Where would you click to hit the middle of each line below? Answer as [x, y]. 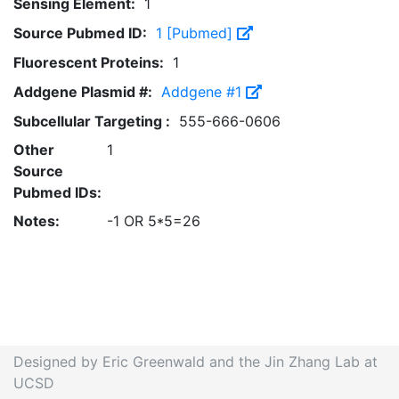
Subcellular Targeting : [92, 121]
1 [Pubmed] [196, 33]
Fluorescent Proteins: [89, 62]
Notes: [37, 221]
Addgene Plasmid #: [83, 92]
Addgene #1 [204, 92]
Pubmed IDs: [57, 192]
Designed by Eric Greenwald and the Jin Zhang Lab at [195, 362]
